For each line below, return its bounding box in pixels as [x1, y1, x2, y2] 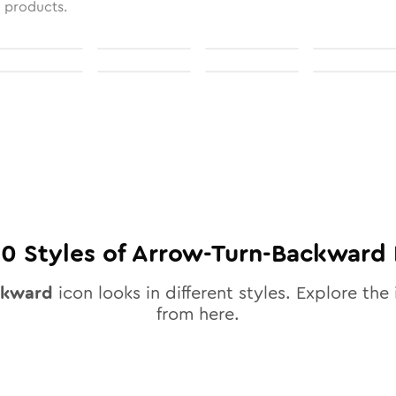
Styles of [17, 236, 132, 271]
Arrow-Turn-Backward [132, 236, 386, 271]
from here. [156, 301, 240, 327]
